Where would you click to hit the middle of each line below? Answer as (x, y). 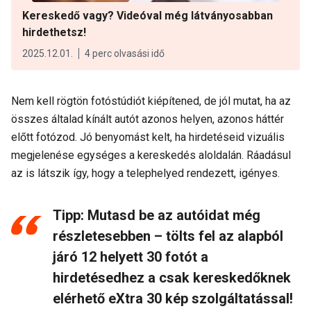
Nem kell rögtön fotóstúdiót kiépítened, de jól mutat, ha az (151, 101)
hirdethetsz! (54, 32)
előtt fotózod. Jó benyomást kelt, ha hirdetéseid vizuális (148, 137)
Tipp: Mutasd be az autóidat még (157, 215)
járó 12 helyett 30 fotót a (131, 257)
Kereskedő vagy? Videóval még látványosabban (148, 16)
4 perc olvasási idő (125, 53)
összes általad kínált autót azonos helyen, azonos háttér (148, 119)
